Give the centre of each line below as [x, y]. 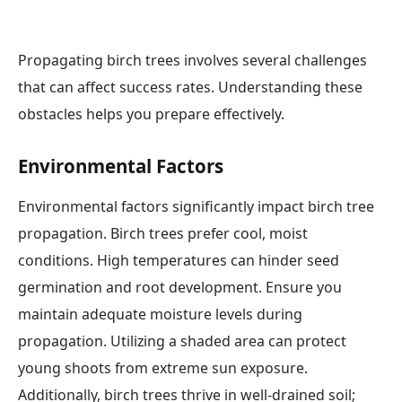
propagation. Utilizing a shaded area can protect [182, 341]
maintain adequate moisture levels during [160, 315]
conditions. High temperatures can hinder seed [179, 261]
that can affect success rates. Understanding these [190, 87]
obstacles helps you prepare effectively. [151, 114]
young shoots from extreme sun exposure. [163, 368]
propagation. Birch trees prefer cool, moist [163, 234]
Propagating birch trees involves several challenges [192, 61]
